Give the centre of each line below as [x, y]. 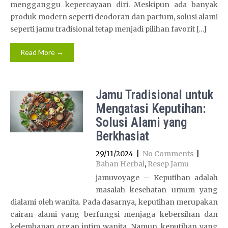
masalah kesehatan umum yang [156, 190]
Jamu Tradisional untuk [154, 95]
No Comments [168, 154]
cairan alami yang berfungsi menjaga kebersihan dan [114, 214]
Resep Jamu [168, 164]
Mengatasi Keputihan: [150, 109]
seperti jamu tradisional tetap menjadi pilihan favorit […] [108, 29]
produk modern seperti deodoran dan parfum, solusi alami [114, 17]
